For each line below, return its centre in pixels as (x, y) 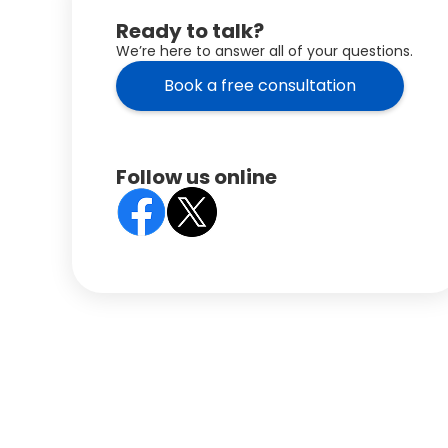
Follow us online (196, 177)
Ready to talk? (190, 31)
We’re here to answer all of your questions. (264, 51)
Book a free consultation (260, 85)
